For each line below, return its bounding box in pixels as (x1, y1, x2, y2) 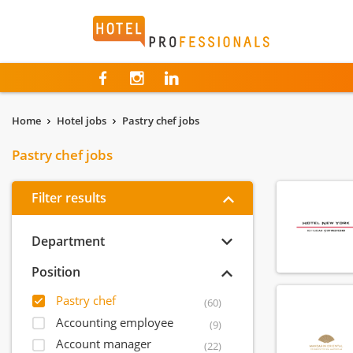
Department (32, 232, 105, 250)
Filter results (32, 189, 106, 206)
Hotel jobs (57, 113, 106, 128)
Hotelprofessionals (92, 16, 221, 35)
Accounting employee (56, 314, 173, 330)
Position (32, 263, 80, 281)
